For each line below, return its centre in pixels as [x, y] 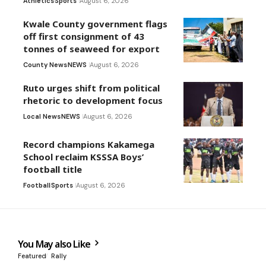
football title [53, 170]
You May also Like [55, 244]
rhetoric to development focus [93, 101]
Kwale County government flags [95, 24]
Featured [32, 256]
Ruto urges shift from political [91, 88]
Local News [42, 117]
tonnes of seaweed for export [91, 49]
